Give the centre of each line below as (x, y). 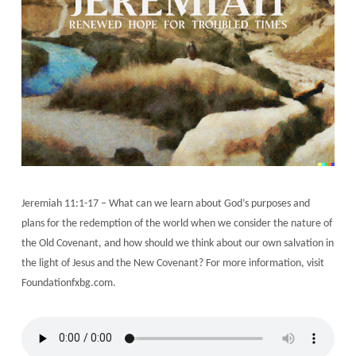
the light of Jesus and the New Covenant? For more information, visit (172, 263)
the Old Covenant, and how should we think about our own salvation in (177, 243)
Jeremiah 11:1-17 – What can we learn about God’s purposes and (165, 203)
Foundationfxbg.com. (68, 283)
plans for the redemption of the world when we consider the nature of (176, 223)
